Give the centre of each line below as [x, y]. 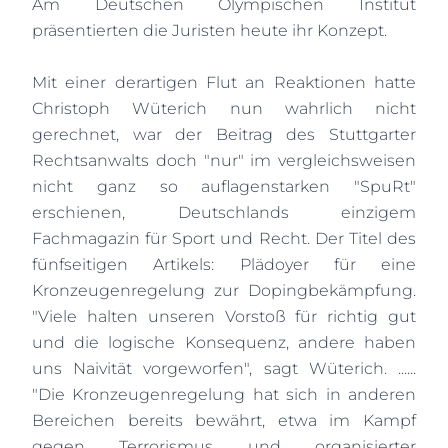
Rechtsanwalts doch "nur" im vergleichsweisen [224, 160]
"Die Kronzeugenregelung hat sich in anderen [224, 394]
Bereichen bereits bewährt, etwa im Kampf [224, 420]
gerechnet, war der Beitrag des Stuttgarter [224, 134]
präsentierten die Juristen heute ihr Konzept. [209, 30]
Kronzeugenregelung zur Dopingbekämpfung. [224, 290]
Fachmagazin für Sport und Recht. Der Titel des [224, 238]
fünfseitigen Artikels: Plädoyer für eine [224, 264]
